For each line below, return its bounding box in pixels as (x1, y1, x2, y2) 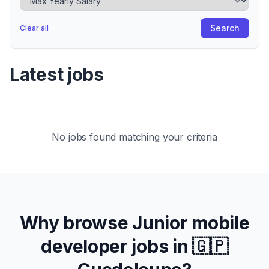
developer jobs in (41, 235, 193, 257)
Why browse (19, 212, 133, 234)
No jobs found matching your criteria (52, 131, 217, 143)
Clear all (20, 23, 49, 32)
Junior (132, 212, 188, 234)
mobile (187, 212, 250, 234)
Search (210, 23, 240, 33)
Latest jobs (10, 64, 104, 85)
